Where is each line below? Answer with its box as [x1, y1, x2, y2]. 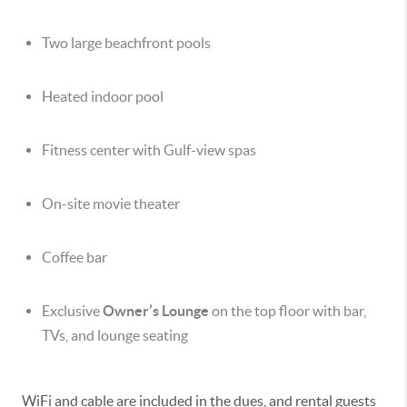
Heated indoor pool [42, 88, 164, 104]
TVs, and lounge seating [42, 327, 188, 343]
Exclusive [42, 303, 103, 319]
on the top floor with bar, [209, 303, 366, 319]
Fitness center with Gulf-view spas [42, 142, 256, 158]
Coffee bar [42, 249, 107, 265]
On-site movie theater [42, 195, 180, 212]
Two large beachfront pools [42, 35, 211, 51]
